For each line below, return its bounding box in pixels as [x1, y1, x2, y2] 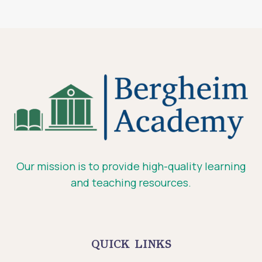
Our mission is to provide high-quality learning [16, 158, 246, 173]
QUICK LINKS [91, 237, 171, 251]
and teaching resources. [71, 175, 191, 189]
